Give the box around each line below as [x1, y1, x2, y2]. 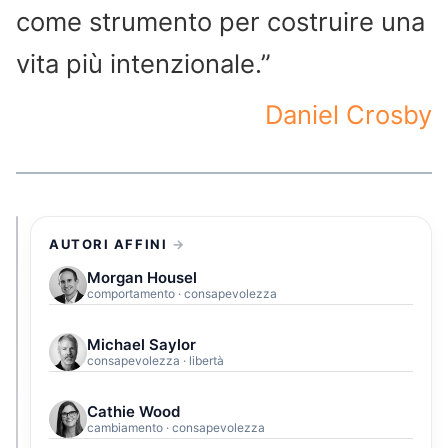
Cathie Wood [87, 401, 180, 421]
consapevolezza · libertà [87, 352, 224, 368]
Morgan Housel [87, 267, 197, 287]
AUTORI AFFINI [49, 235, 168, 252]
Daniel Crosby [265, 98, 432, 130]
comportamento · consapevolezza [87, 285, 277, 301]
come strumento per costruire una [16, 6, 425, 38]
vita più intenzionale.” [16, 48, 271, 80]
